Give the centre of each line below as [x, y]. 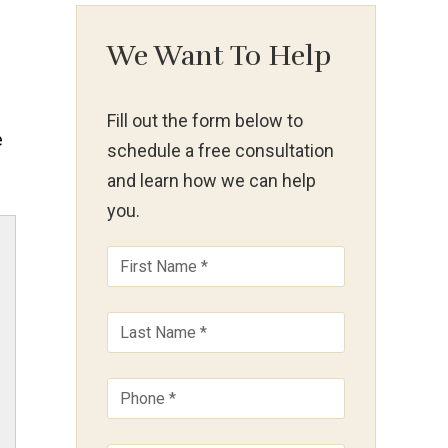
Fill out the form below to [205, 121]
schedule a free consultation [220, 151]
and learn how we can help [211, 181]
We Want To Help [219, 56]
